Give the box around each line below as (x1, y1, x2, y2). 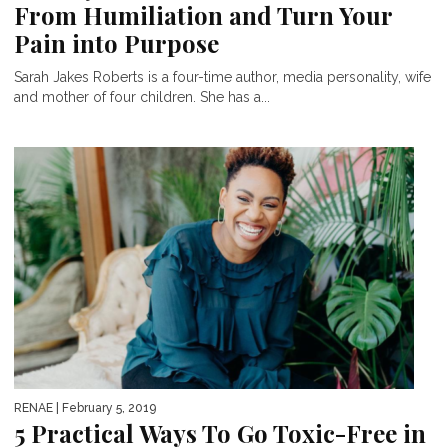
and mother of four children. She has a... (14, 88, 270, 105)
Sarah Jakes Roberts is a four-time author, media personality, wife (14, 68, 431, 85)
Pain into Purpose (14, 26, 219, 59)
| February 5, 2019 (53, 400, 156, 415)
